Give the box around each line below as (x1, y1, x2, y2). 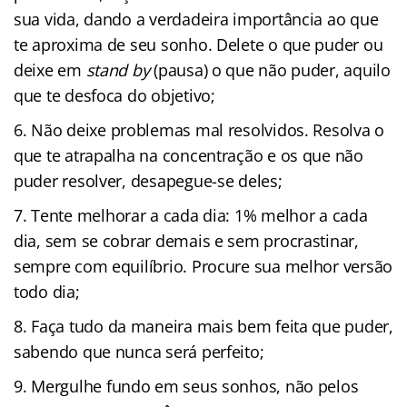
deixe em (14, 58, 86, 81)
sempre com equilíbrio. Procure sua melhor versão (14, 254, 393, 277)
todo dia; (14, 280, 80, 303)
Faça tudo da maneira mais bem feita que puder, (31, 314, 393, 337)
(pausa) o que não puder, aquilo (149, 58, 391, 81)
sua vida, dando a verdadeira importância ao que (14, 7, 379, 30)
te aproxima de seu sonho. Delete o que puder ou (14, 33, 383, 55)
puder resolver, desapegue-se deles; (14, 169, 283, 192)
